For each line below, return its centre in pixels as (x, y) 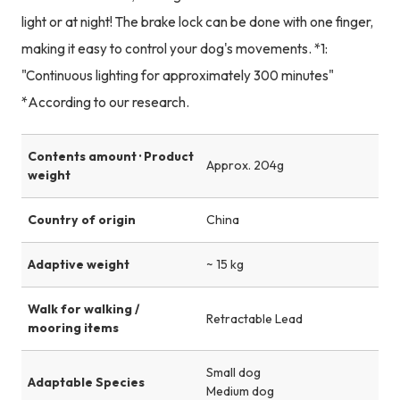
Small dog (233, 373)
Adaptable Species (86, 382)
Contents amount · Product (110, 156)
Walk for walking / (83, 309)
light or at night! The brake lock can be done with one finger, (197, 21)
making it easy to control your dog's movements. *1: (174, 48)
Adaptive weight (78, 265)
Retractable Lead (254, 318)
